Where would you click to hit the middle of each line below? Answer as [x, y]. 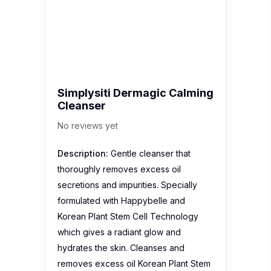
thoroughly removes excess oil [119, 169]
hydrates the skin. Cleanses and [121, 247]
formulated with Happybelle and [121, 200]
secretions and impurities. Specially [127, 184]
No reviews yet [88, 125]
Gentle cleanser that [149, 153]
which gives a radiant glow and [119, 232]
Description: [83, 153]
